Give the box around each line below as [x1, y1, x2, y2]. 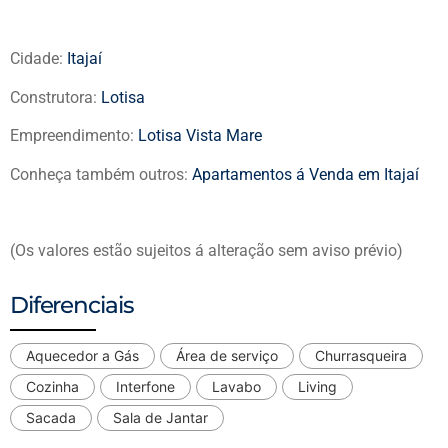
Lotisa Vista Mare [138, 126, 262, 146]
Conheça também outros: [10, 164, 192, 184]
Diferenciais [10, 290, 134, 319]
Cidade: [10, 49, 67, 69]
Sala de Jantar [113, 408, 208, 426]
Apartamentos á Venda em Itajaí [192, 164, 419, 184]
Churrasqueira [315, 346, 407, 364]
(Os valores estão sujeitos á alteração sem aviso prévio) [10, 241, 403, 261]
